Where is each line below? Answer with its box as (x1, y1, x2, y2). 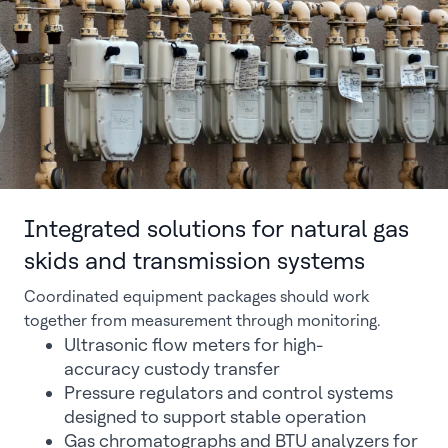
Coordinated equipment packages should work (24, 287, 369, 306)
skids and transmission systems (24, 246, 365, 275)
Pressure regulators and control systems (64, 382, 393, 403)
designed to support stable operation (64, 406, 366, 427)
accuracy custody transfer (64, 358, 280, 379)
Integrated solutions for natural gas (24, 214, 409, 243)
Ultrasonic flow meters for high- (64, 334, 323, 355)
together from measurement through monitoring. (24, 311, 380, 330)
